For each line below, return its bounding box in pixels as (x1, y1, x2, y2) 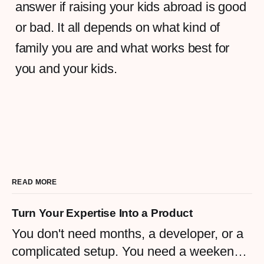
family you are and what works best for (15, 40, 230, 55)
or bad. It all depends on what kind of (15, 19, 220, 35)
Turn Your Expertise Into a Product (12, 206, 193, 219)
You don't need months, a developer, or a (12, 226, 243, 241)
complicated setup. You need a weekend (12, 243, 241, 259)
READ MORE (12, 177, 57, 186)
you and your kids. (15, 61, 117, 76)
